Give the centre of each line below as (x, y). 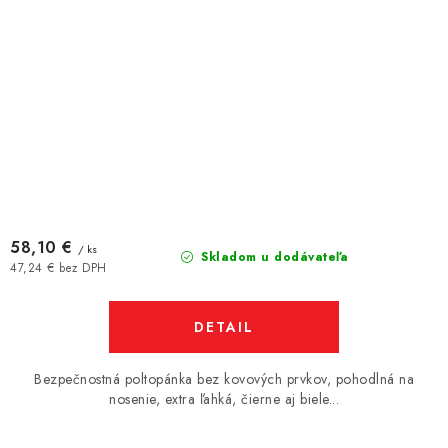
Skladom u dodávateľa (272, 257)
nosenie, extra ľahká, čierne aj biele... (224, 399)
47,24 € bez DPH (58, 267)
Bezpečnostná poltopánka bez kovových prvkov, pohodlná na (224, 379)
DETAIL (224, 327)
